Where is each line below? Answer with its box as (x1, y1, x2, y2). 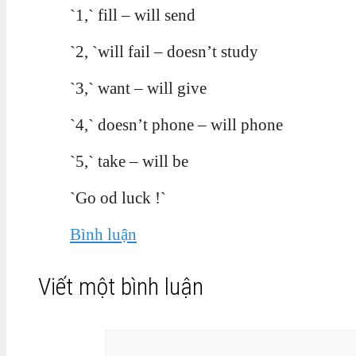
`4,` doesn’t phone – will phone (70, 115, 283, 135)
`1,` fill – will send (70, 6, 195, 25)
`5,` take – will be (70, 152, 188, 172)
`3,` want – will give (70, 79, 207, 99)
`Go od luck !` (70, 188, 166, 208)
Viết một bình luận (38, 273, 203, 301)
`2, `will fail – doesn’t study (70, 42, 258, 62)
